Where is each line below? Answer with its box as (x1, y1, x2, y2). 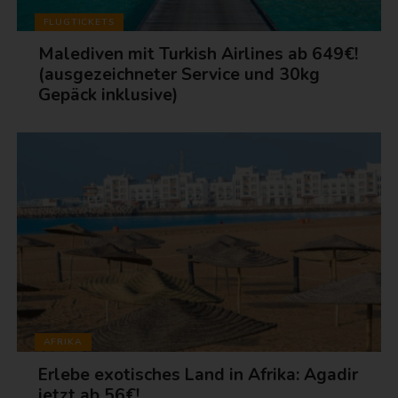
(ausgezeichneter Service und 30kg (38, 63, 321, 87)
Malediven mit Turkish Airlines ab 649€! (38, 43, 359, 67)
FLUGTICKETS (43, 14, 115, 28)
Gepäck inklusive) (38, 84, 179, 107)
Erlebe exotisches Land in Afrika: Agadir (38, 362, 359, 386)
